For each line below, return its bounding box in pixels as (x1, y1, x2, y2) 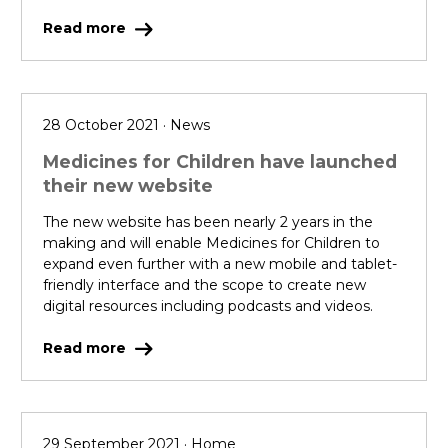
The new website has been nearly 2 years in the (43, 212, 373, 231)
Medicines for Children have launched (43, 150, 397, 172)
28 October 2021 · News (43, 115, 210, 134)
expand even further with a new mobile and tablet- (43, 254, 397, 273)
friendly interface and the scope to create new (43, 275, 366, 294)
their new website (43, 174, 213, 196)
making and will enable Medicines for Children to (43, 233, 380, 252)
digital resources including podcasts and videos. (43, 296, 373, 315)
